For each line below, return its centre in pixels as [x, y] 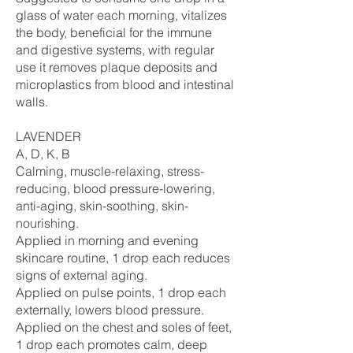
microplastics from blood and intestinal [125, 84]
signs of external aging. [82, 275]
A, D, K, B [43, 154]
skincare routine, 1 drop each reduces [123, 258]
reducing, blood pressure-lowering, [115, 188]
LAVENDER [48, 136]
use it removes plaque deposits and [117, 67]
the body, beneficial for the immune [114, 32]
